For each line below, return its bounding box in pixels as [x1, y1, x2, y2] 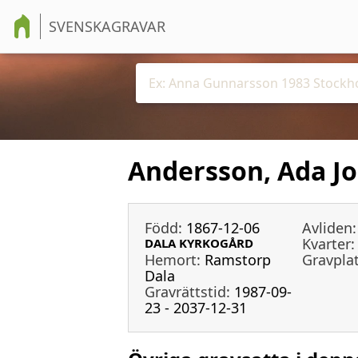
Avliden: [302, 217, 356, 237]
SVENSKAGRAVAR [49, 17, 165, 36]
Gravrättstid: [145, 281, 230, 301]
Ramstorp [205, 249, 271, 269]
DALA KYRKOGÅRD [145, 235, 253, 252]
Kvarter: [302, 233, 355, 253]
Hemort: [145, 249, 201, 269]
